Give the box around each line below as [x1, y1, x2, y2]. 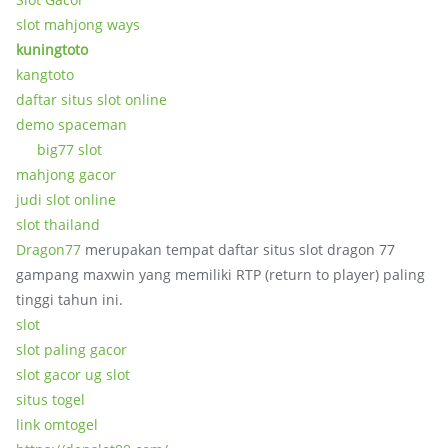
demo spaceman [16, 115, 127, 134]
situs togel [16, 390, 85, 409]
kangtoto [16, 65, 74, 84]
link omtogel [16, 415, 98, 434]
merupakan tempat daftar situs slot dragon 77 [81, 240, 395, 259]
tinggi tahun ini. [16, 290, 123, 309]
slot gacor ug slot [16, 365, 130, 384]
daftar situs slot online [16, 90, 167, 109]
